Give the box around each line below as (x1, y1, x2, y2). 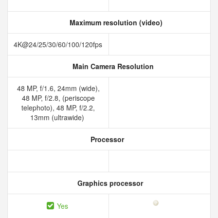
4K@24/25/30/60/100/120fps (14, 39, 104, 49)
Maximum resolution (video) (67, 18, 163, 27)
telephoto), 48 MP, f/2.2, (21, 103, 95, 112)
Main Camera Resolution (70, 61, 154, 71)
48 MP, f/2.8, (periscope (21, 93, 95, 103)
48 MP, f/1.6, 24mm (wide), (17, 83, 100, 93)
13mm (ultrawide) (30, 112, 86, 122)
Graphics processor (75, 178, 143, 188)
